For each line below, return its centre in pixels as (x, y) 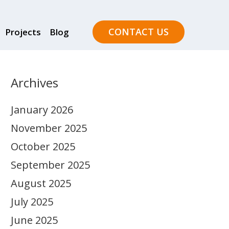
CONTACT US (139, 32)
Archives (35, 83)
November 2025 (49, 128)
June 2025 (34, 220)
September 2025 (50, 165)
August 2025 (41, 183)
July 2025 (32, 202)
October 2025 (43, 146)
